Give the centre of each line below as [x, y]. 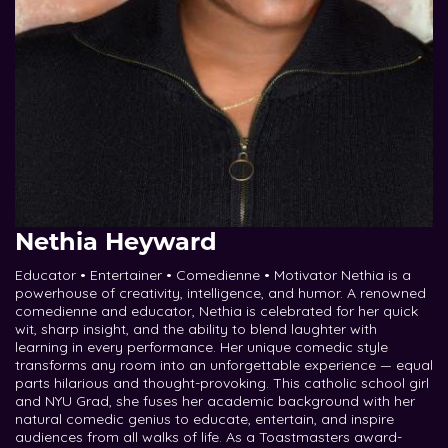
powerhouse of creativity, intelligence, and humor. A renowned [220, 292]
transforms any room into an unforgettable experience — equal [224, 364]
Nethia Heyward [116, 241]
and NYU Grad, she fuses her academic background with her [215, 400]
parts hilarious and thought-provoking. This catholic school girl [222, 382]
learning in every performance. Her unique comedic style [201, 346]
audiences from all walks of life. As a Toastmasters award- [208, 436]
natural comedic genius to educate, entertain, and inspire [204, 418]
